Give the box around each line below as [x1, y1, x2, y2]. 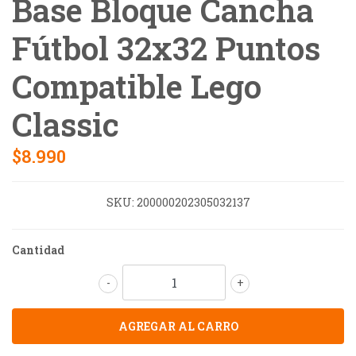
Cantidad [12, 242, 64, 257]
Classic [12, 103, 119, 145]
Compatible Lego [12, 64, 261, 107]
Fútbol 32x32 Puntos [12, 26, 320, 69]
